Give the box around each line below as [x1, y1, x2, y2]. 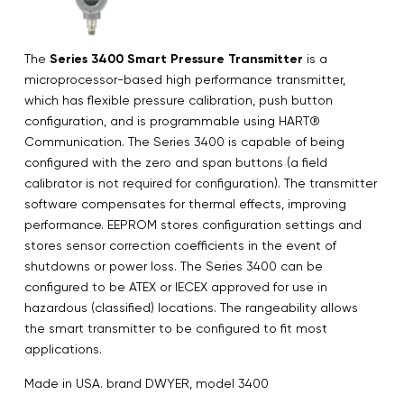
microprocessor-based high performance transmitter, [24, 71, 345, 87]
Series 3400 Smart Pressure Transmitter [50, 50, 303, 67]
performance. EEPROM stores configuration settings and [24, 216, 362, 232]
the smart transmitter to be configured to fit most [24, 320, 327, 335]
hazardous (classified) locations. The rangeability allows [24, 299, 358, 315]
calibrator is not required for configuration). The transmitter [24, 175, 377, 190]
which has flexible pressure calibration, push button [24, 92, 333, 107]
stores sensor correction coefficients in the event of [24, 237, 336, 252]
